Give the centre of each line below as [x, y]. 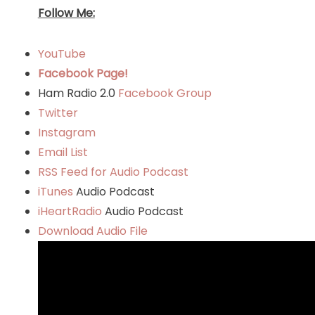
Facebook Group [165, 93]
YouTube [62, 53]
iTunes [57, 191]
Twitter [58, 112]
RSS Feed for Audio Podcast [113, 172]
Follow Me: [66, 13]
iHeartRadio [70, 211]
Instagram [66, 132]
